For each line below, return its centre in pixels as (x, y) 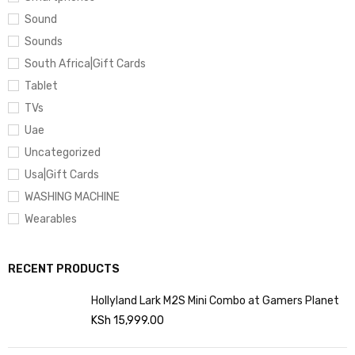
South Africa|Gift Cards (85, 64)
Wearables (51, 219)
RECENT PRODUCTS (64, 269)
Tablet (41, 86)
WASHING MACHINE (72, 197)
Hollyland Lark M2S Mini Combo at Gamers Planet (294, 301)
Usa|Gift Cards (62, 175)
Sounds (44, 42)
